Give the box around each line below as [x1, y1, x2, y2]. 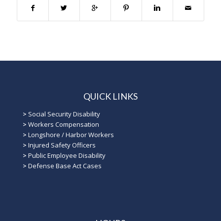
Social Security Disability [28, 110, 100, 119]
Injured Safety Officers [28, 141, 96, 150]
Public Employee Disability [28, 151, 106, 160]
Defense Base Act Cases [28, 161, 102, 171]
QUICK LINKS [83, 90, 138, 102]
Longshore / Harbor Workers [28, 130, 114, 140]
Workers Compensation [28, 120, 99, 129]
